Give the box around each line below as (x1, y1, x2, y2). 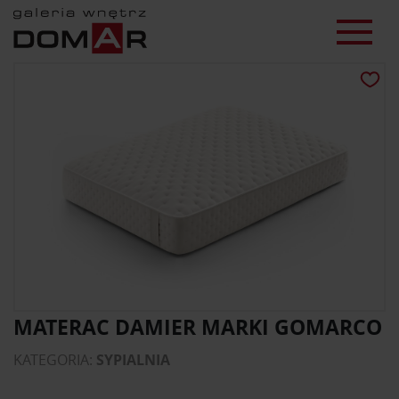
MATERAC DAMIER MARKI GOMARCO (13, 313, 382, 342)
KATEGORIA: (13, 350, 96, 370)
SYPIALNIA (96, 350, 170, 370)
